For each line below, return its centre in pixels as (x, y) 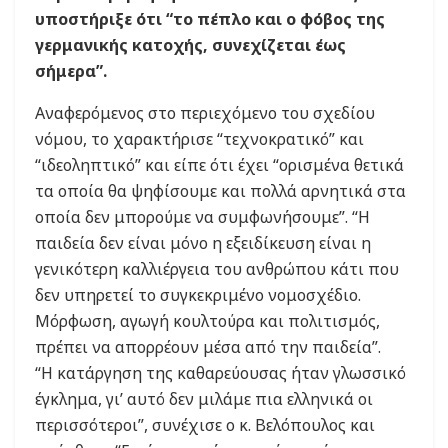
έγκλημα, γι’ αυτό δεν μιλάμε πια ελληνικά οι (204, 399)
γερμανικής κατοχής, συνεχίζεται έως (190, 45)
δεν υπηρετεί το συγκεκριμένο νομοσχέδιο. (198, 295)
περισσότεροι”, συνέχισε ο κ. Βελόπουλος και (205, 425)
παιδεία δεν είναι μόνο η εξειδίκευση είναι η (203, 243)
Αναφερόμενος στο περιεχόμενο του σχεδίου (205, 113)
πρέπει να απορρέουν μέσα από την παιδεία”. (208, 347)
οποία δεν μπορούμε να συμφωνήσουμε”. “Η (202, 217)
